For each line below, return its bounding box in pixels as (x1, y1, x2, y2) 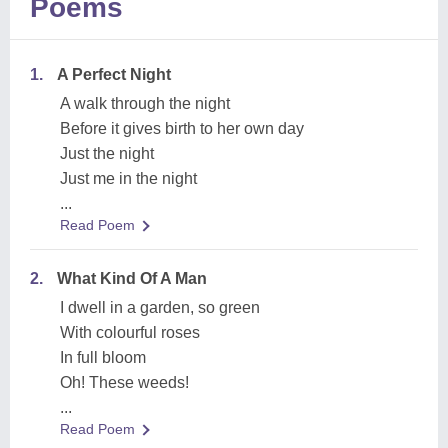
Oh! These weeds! (60, 374, 189, 391)
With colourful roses (60, 324, 200, 341)
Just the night (60, 145, 154, 162)
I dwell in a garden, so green (60, 299, 260, 316)
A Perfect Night (57, 66, 171, 83)
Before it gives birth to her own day (60, 120, 304, 137)
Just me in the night (60, 170, 197, 187)
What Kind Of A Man (57, 270, 207, 287)
